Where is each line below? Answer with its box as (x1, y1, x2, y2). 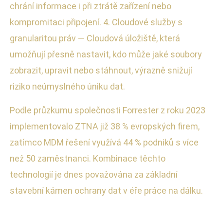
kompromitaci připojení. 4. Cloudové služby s (10, 17, 182, 27)
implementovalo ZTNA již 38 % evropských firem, (10, 121, 200, 131)
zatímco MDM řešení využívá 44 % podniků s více (10, 137, 199, 147)
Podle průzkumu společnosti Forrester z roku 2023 (10, 105, 205, 115)
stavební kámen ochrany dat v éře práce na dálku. (10, 185, 203, 196)
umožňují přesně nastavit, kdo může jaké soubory (10, 49, 202, 59)
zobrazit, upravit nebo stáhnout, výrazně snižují (10, 65, 192, 75)
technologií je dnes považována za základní (10, 169, 178, 180)
